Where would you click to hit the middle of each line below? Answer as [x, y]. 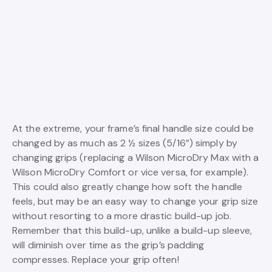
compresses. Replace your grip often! [96, 260]
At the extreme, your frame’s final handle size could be [133, 129]
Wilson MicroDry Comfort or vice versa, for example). [131, 172]
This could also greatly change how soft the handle [127, 187]
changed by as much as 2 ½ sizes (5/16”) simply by [125, 143]
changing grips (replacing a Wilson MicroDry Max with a [136, 158]
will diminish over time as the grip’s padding [108, 245]
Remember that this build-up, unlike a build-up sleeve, [132, 231]
